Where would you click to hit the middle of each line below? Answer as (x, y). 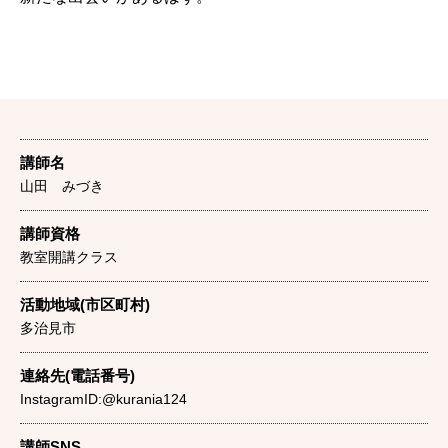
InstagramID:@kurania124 (103, 399)
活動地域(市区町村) (85, 304)
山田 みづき (62, 186)
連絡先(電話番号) (77, 375)
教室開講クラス (69, 257)
